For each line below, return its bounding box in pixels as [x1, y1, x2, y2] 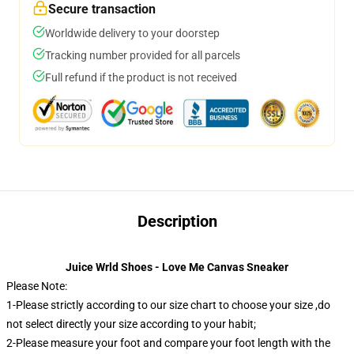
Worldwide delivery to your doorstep [45, 27, 220, 40]
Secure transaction [48, 2, 156, 17]
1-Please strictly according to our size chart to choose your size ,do [6, 299, 330, 311]
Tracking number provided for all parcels [45, 49, 240, 62]
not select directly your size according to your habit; [6, 318, 256, 330]
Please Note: [6, 280, 67, 292]
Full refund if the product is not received [45, 71, 237, 84]
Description [137, 212, 217, 231]
